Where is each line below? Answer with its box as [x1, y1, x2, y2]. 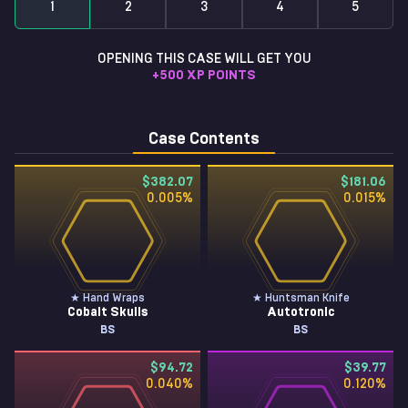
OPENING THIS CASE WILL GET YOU [97, 53, 311, 66]
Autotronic [266, 306, 335, 319]
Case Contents [148, 131, 260, 148]
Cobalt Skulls [66, 306, 148, 319]
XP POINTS [187, 69, 256, 82]
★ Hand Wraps [70, 292, 145, 303]
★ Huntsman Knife [251, 292, 350, 303]
